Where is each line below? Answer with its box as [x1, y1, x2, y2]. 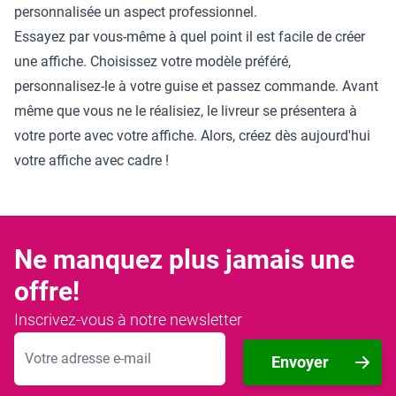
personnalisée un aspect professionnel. [14, 3, 257, 20]
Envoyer [271, 352, 329, 371]
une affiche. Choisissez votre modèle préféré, [14, 52, 291, 70]
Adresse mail [13, 332, 94, 350]
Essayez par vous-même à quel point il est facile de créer [14, 27, 365, 45]
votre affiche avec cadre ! [14, 151, 169, 169]
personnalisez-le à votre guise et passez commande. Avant [14, 77, 378, 95]
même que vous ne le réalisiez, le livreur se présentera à [14, 102, 357, 119]
